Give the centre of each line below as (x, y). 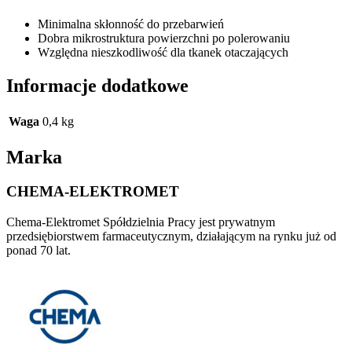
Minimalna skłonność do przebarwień (131, 24)
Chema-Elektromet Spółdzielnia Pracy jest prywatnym (141, 222)
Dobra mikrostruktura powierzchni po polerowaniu (164, 38)
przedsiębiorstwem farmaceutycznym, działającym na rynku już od (171, 236)
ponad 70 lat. (38, 251)
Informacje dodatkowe (97, 85)
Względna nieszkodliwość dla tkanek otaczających (163, 52)
